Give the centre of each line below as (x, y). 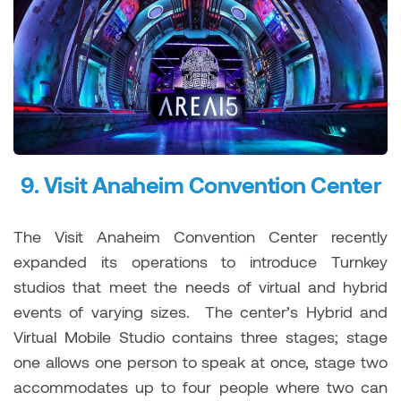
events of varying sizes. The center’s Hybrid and (200, 311)
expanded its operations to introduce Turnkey (200, 261)
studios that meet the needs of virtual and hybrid (200, 286)
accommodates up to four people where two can (200, 386)
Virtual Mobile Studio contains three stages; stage (200, 336)
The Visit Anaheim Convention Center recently (200, 236)
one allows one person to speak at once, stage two (200, 361)
